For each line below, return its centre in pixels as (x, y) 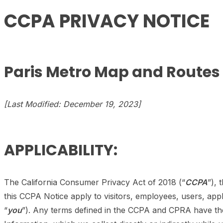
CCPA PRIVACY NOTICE (107, 21)
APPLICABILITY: (61, 150)
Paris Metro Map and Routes (112, 72)
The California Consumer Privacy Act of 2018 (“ (95, 182)
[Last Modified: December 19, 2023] (72, 104)
